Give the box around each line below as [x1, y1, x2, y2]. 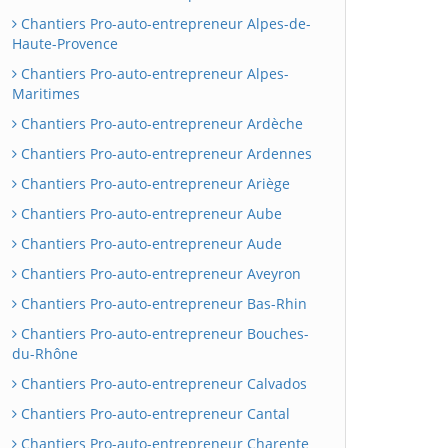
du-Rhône [12, 344, 78, 363]
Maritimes [12, 84, 80, 103]
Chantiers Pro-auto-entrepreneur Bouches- [17, 324, 309, 343]
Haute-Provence [12, 34, 118, 53]
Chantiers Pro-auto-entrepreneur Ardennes [17, 144, 312, 163]
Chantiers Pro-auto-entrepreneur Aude [17, 234, 282, 253]
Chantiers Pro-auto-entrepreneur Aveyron [17, 264, 301, 283]
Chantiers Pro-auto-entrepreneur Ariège [17, 174, 290, 193]
